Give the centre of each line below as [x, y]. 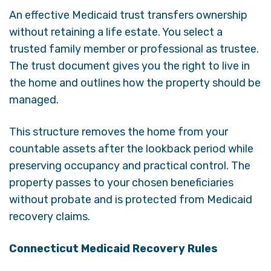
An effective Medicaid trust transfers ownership [128, 15]
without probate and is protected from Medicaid [131, 199]
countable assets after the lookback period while [131, 149]
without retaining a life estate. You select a [116, 32]
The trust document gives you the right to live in [129, 66]
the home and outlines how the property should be [135, 83]
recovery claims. [50, 216]
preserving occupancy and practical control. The [130, 165]
